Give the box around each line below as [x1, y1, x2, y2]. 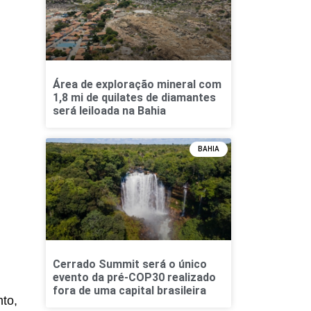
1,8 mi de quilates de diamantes [52, 90, 216, 104]
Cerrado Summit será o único [52, 257, 207, 271]
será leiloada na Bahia [52, 103, 166, 117]
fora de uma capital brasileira [52, 283, 206, 297]
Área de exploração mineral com [52, 77, 221, 91]
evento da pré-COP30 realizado [52, 270, 216, 284]
